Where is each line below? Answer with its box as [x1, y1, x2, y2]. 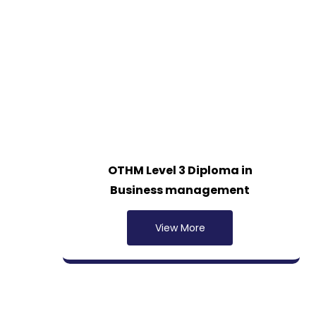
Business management [110, 182, 250, 198]
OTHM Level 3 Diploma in [107, 162, 253, 178]
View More [154, 221, 205, 235]
